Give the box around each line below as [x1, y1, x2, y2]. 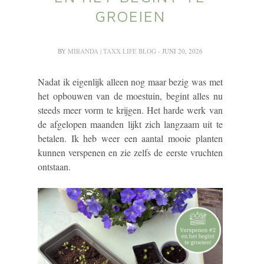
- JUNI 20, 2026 [157, 47, 203, 56]
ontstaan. [38, 160, 74, 173]
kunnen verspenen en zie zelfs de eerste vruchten [38, 146, 223, 159]
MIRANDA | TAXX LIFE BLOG [67, 47, 158, 56]
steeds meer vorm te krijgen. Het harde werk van [38, 104, 223, 117]
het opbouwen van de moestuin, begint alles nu [38, 90, 223, 103]
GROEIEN [94, 7, 166, 25]
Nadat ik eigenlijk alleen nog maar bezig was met [38, 75, 223, 88]
